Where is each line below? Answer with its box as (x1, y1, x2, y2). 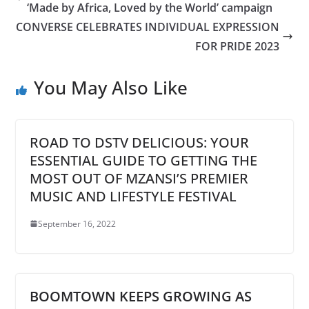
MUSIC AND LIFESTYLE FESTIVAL (29, 186, 237, 206)
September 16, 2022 (37, 217, 116, 230)
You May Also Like (33, 74, 188, 100)
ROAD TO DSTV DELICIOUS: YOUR (29, 132, 249, 152)
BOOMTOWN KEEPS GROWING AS (29, 286, 252, 306)
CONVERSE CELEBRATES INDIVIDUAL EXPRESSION (16, 19, 280, 34)
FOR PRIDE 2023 (195, 38, 280, 54)
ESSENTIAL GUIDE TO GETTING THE (29, 150, 257, 170)
